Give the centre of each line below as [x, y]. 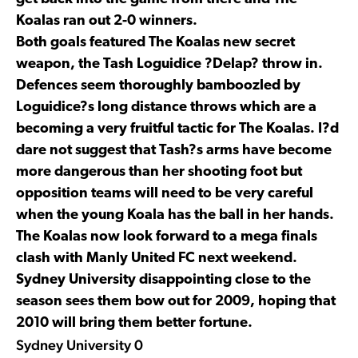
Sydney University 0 [80, 344]
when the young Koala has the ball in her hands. [175, 215]
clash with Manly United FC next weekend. [157, 258]
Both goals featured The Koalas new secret [155, 42]
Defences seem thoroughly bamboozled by [158, 86]
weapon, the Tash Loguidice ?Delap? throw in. [169, 64]
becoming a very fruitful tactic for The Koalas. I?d [177, 129]
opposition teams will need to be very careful [165, 193]
